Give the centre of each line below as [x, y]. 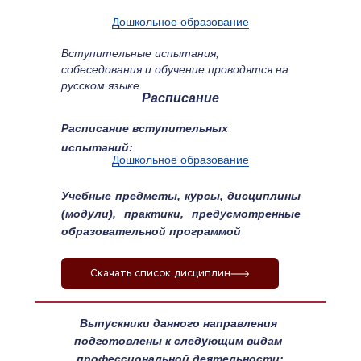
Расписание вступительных [144, 128]
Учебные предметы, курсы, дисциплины [180, 196]
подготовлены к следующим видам [178, 341]
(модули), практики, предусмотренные [180, 214]
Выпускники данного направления [178, 323]
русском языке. [102, 85]
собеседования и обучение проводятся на [174, 69]
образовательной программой [151, 231]
